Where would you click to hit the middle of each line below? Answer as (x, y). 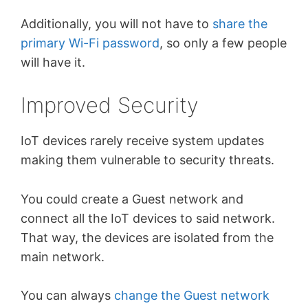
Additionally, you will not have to (117, 24)
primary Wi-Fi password (90, 43)
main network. (64, 256)
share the (240, 24)
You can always (67, 296)
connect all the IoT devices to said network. (148, 218)
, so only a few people (223, 43)
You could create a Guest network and (132, 199)
